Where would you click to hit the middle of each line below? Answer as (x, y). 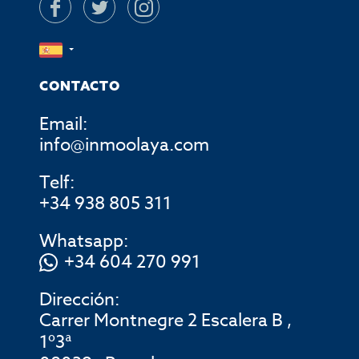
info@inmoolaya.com (125, 145)
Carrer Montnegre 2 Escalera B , (166, 321)
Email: (64, 125)
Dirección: (80, 300)
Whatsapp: (84, 242)
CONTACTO (80, 86)
